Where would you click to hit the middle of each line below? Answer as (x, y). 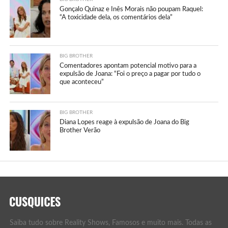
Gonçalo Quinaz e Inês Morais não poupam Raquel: (132, 9)
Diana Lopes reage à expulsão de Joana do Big (125, 122)
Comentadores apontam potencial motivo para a (128, 65)
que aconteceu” (82, 82)
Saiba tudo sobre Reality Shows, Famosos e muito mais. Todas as (110, 222)
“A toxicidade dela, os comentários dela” (116, 17)
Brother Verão (80, 130)
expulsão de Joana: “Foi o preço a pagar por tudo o (130, 74)
